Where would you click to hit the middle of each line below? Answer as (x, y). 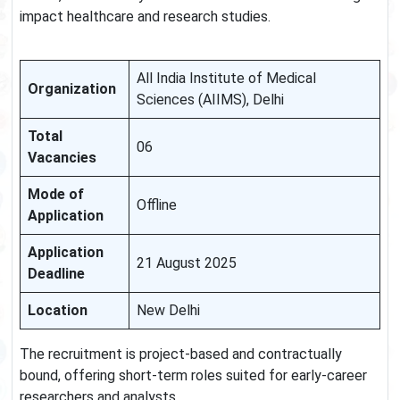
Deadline (56, 274)
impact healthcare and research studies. (145, 17)
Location (58, 311)
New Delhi (168, 311)
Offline (157, 205)
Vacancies (62, 158)
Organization (72, 89)
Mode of (56, 195)
